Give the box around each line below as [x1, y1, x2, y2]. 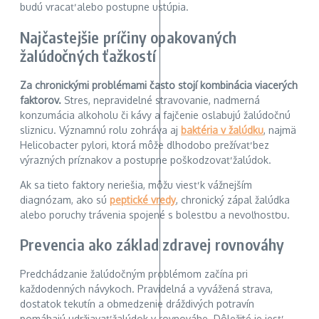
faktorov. [20, 93, 61, 106]
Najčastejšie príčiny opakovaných [20, 26, 237, 47]
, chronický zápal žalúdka [176, 193, 290, 206]
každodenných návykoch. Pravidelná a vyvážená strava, [20, 283, 273, 296]
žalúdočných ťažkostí [20, 45, 156, 66]
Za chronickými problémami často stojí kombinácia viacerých [20, 78, 298, 91]
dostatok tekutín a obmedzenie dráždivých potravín [20, 298, 254, 310]
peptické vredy [110, 193, 176, 206]
